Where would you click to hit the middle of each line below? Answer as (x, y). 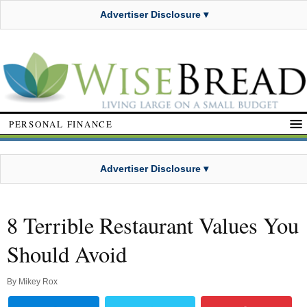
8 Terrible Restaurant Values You (153, 225)
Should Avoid (67, 254)
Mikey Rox (38, 282)
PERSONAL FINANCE (61, 124)
